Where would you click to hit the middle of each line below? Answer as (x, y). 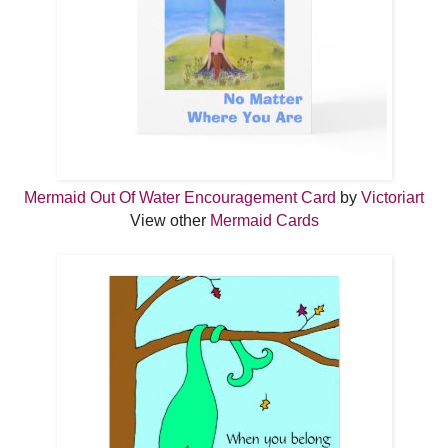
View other (169, 220)
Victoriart (392, 197)
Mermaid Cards (264, 220)
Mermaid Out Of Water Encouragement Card (180, 197)
